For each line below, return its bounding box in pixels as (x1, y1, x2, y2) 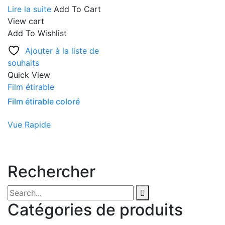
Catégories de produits (8, 200, 183, 220)
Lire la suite (8, 4, 51, 14)
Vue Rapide (8, 119, 51, 130)
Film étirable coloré (8, 96, 80, 106)
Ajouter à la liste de (25, 45, 99, 56)
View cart (8, 16, 44, 26)
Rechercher (8, 162, 95, 182)
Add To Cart (54, 4, 101, 14)
